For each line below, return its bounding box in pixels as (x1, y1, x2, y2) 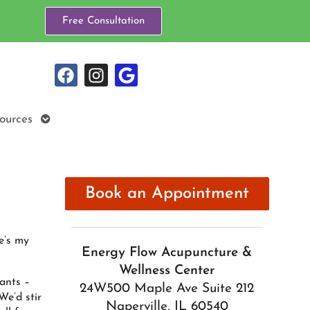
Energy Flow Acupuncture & (82, 246, 253, 260)
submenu (40, 129, 88, 141)
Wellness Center (119, 264, 215, 278)
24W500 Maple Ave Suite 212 (80, 282, 255, 296)
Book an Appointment (84, 185, 249, 203)
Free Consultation (62, 16, 145, 26)
